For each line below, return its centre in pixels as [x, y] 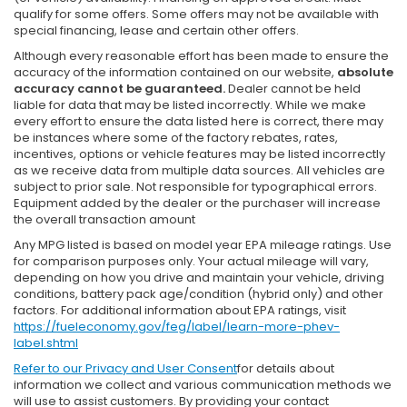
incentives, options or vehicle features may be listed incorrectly [199, 154]
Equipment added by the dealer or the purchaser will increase [197, 203]
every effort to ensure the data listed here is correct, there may [199, 121]
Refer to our [50, 368]
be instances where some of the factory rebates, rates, [176, 137]
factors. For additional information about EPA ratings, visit [180, 310]
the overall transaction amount [104, 219]
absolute [365, 72]
